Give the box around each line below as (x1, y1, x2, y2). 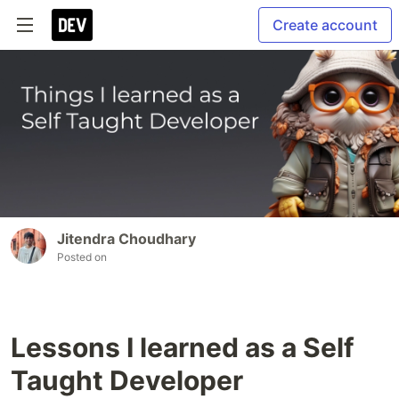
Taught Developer (11, 364, 243, 397)
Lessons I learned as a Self (11, 331, 354, 364)
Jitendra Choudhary (57, 230, 196, 248)
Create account (273, 16, 378, 34)
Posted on (57, 250, 107, 265)
